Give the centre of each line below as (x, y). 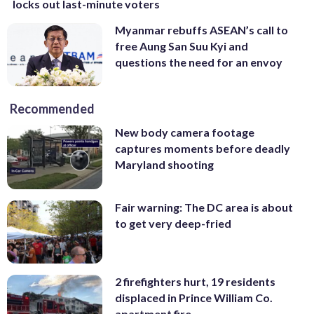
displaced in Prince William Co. (194, 298)
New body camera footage (185, 132)
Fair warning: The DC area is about (204, 207)
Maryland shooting (164, 165)
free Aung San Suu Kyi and (182, 46)
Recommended (52, 109)
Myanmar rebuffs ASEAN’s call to (202, 29)
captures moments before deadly (203, 149)
